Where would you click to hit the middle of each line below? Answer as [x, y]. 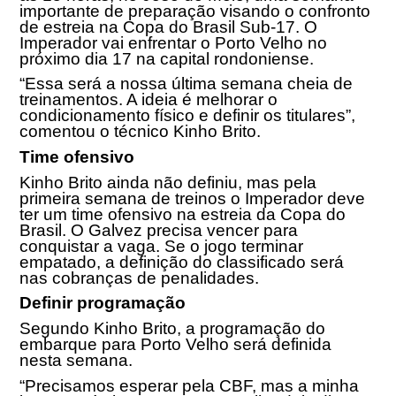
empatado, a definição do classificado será [182, 262]
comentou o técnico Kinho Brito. [141, 132]
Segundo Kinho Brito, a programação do [173, 328]
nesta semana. [76, 360]
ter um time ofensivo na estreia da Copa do [183, 214]
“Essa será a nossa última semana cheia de [187, 84]
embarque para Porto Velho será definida [176, 344]
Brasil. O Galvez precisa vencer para [159, 230]
